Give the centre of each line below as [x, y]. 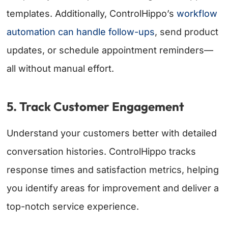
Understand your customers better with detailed [112, 133]
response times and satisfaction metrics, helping [113, 170]
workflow [197, 14]
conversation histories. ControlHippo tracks [102, 152]
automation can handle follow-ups [81, 32]
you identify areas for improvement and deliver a [113, 188]
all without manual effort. [61, 69]
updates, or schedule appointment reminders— [110, 50]
